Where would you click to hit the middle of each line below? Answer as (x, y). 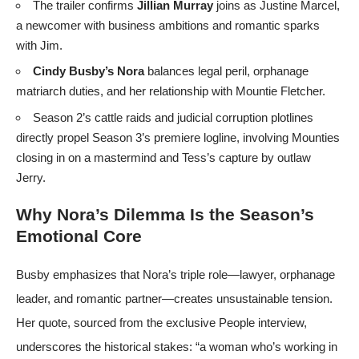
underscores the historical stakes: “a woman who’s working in (177, 346)
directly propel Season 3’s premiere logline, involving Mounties (178, 137)
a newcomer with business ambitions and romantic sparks (168, 25)
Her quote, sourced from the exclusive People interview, (161, 322)
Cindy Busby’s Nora (89, 71)
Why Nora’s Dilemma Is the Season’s (165, 214)
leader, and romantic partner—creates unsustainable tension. (174, 298)
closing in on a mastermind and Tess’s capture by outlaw (163, 157)
